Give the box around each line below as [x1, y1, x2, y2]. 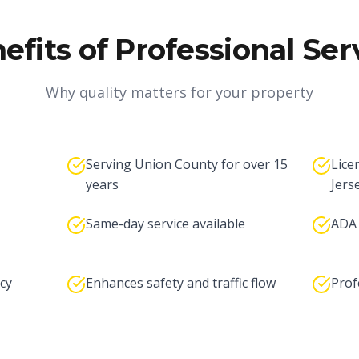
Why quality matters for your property [46, 83, 313, 102]
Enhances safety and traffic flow [85, 274, 276, 292]
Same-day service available [85, 215, 245, 232]
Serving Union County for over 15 [85, 155, 288, 173]
